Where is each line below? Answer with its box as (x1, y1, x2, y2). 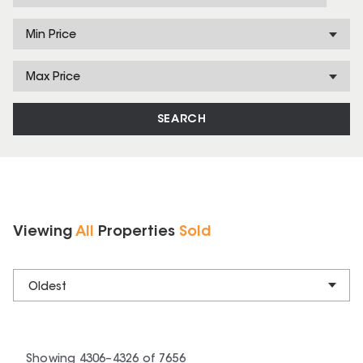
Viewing (13, 225, 75, 240)
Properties (94, 225, 179, 240)
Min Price (26, 30, 76, 41)
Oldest (28, 281, 66, 293)
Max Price (26, 72, 80, 83)
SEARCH (156, 114, 207, 126)
